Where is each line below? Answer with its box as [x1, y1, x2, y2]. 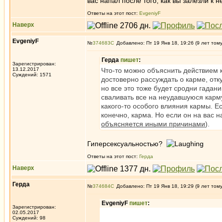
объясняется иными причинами [101, 120, 205, 128]
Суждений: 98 [12, 215, 46, 221]
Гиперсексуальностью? [87, 140, 166, 148]
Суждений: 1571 [12, 72, 52, 77]
